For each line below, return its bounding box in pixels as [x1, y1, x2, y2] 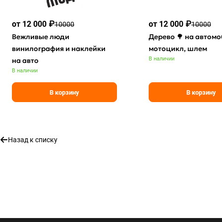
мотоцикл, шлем [149, 44, 207, 54]
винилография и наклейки [12, 44, 106, 54]
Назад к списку [8, 136, 57, 144]
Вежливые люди [12, 32, 69, 42]
